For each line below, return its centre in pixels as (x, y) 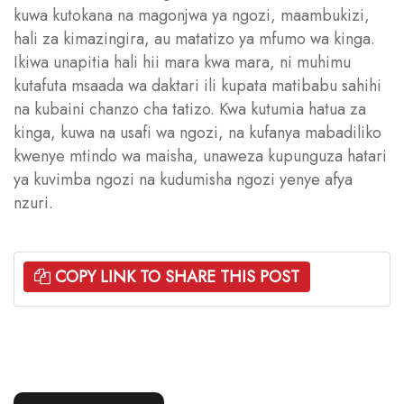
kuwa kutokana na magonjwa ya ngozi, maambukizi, (192, 15)
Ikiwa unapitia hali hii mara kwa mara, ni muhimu (182, 62)
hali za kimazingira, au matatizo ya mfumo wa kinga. (194, 38)
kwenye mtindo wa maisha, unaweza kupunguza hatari (200, 156)
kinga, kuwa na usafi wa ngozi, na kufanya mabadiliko (197, 132)
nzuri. (33, 202)
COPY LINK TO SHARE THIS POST (177, 276)
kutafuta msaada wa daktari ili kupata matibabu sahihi (197, 85)
